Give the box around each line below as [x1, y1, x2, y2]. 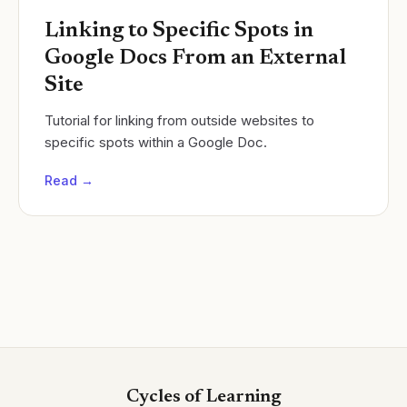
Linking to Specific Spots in [45, 20, 313, 43]
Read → [45, 173, 94, 189]
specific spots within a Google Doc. [45, 134, 267, 152]
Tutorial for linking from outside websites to [45, 112, 314, 130]
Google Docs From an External [45, 47, 346, 70]
